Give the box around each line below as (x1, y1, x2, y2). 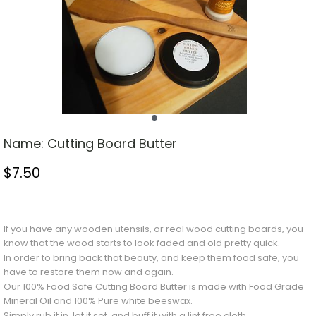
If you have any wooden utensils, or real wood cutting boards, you (3, 222, 303, 236)
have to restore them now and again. (3, 265, 174, 279)
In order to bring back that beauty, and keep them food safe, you (3, 251, 299, 265)
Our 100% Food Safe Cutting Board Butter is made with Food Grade (3, 280, 304, 294)
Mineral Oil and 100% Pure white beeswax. (3, 294, 193, 308)
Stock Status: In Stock (3, 194, 109, 207)
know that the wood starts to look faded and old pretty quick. (3, 236, 280, 250)
